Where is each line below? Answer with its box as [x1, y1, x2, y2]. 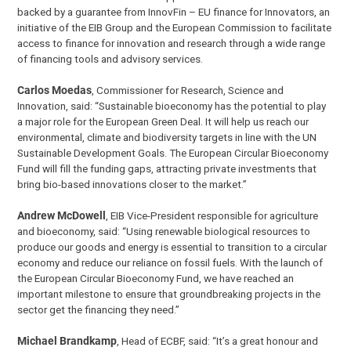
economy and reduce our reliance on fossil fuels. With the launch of [17, 256, 324, 270]
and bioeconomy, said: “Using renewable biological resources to [17, 225, 311, 238]
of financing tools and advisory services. [17, 52, 204, 65]
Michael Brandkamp [17, 335, 118, 348]
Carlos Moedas [17, 83, 92, 96]
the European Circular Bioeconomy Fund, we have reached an [17, 272, 295, 285]
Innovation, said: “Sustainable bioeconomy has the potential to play [17, 99, 327, 112]
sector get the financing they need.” [17, 303, 180, 317]
